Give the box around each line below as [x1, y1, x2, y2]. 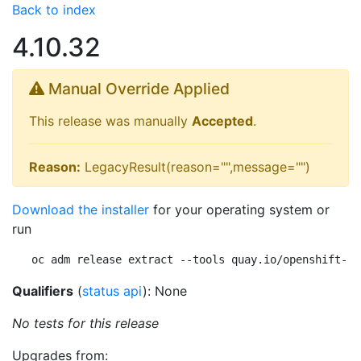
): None [143, 283, 187, 299]
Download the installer [12, 201, 149, 218]
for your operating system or [149, 201, 330, 218]
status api [82, 283, 143, 299]
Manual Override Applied [44, 79, 230, 98]
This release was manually [29, 113, 192, 129]
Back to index [12, 2, 96, 18]
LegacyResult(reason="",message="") [81, 159, 310, 175]
